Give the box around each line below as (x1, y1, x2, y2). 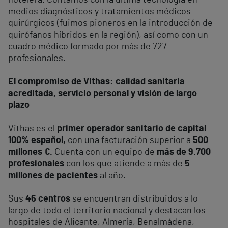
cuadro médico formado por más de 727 (8, 42, 167, 51)
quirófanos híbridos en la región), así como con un (8, 31, 208, 40)
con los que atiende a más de (64, 159, 183, 168)
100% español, (8, 136, 68, 145)
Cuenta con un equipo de (52, 148, 157, 157)
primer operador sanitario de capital (57, 124, 206, 133)
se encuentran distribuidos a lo (70, 194, 198, 204)
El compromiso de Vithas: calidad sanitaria (8, 77, 185, 87)
